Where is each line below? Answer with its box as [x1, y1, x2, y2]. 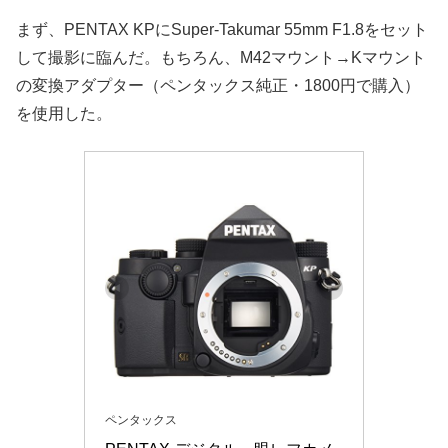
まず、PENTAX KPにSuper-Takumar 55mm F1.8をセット [16, 21, 428, 39]
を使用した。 [16, 105, 112, 123]
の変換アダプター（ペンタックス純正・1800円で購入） [16, 77, 420, 95]
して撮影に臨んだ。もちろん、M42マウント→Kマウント [16, 49, 426, 67]
